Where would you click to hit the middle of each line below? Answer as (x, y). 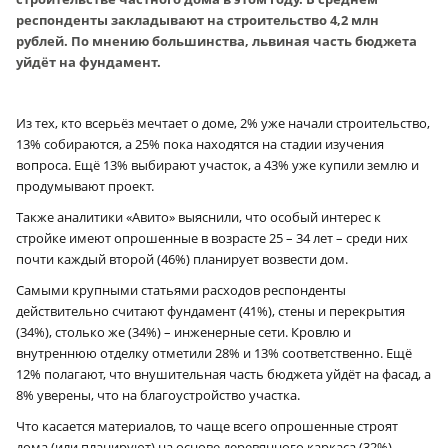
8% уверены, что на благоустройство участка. (158, 394)
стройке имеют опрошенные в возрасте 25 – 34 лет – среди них (212, 237)
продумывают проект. (85, 185)
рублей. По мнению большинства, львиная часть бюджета (216, 40)
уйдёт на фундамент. (88, 61)
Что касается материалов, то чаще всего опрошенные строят (207, 425)
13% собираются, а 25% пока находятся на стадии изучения (200, 143)
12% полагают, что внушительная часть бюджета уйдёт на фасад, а (223, 373)
